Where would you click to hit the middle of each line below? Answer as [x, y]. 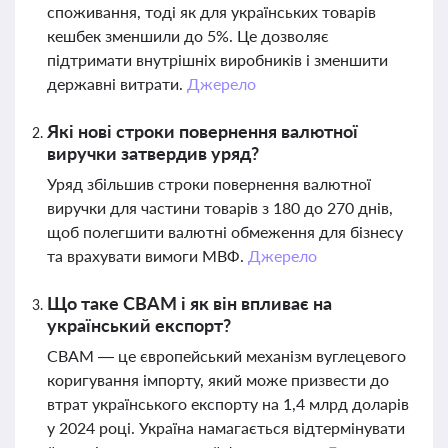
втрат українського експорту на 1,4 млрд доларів [228, 403]
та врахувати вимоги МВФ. [147, 255]
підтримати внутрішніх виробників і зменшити [217, 59]
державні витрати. [117, 83]
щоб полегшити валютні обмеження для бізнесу [225, 231]
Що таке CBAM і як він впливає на [189, 303]
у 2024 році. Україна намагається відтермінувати [226, 427]
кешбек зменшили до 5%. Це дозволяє [188, 35]
